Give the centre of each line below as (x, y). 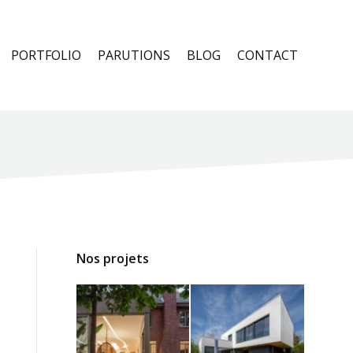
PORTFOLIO (46, 55)
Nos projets (112, 258)
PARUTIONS (134, 55)
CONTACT (268, 55)
